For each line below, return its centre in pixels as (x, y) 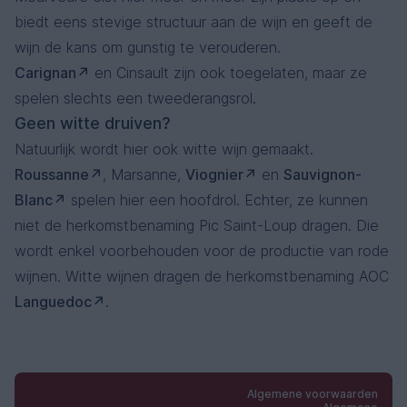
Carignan (45, 73)
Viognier (214, 174)
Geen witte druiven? (93, 123)
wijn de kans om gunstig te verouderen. (148, 47)
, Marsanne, (144, 174)
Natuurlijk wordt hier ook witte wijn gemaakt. (164, 149)
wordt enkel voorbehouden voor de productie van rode (202, 251)
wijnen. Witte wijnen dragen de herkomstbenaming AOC (202, 276)
